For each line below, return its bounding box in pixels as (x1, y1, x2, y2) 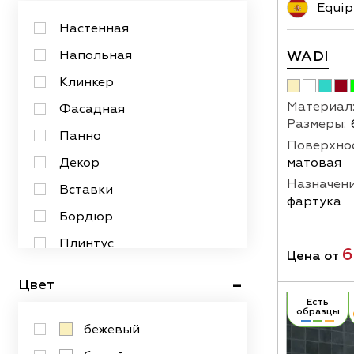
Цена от (287, 247, 342, 264)
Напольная (59, 47, 132, 63)
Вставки (59, 182, 113, 198)
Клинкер (59, 74, 114, 90)
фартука (287, 193, 341, 209)
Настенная (59, 21, 129, 36)
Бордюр (59, 209, 113, 224)
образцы (296, 305, 340, 318)
